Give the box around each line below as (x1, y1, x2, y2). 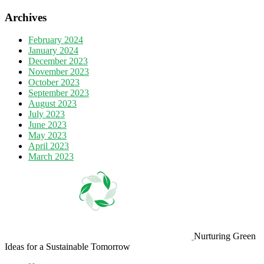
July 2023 (28, 109, 65, 120)
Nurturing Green (194, 231, 256, 242)
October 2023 (28, 77, 80, 88)
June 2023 (28, 120, 67, 130)
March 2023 (28, 151, 74, 162)
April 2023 (28, 141, 69, 151)
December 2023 (28, 56, 88, 67)
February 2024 (28, 35, 83, 45)
